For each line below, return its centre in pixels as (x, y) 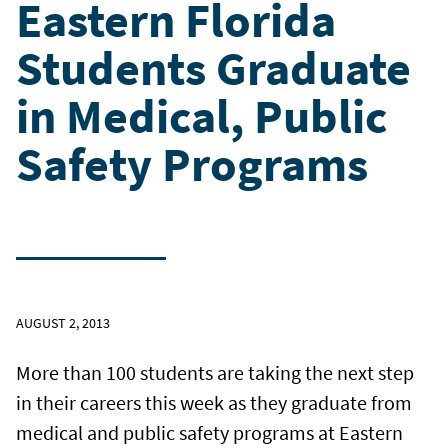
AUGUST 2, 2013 (63, 323)
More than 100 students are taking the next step (215, 373)
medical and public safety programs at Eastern (209, 433)
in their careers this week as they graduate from (214, 403)
